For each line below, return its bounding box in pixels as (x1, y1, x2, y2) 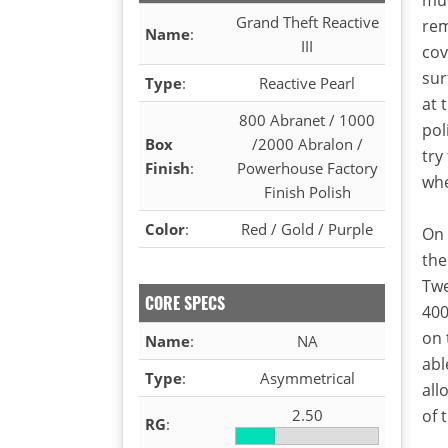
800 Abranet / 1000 (239, 109, 375, 130)
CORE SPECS (145, 290, 225, 315)
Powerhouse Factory (236, 157, 378, 178)
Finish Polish (263, 181, 351, 202)
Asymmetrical (259, 367, 355, 388)
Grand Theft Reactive (235, 11, 379, 32)
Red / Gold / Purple (241, 218, 373, 239)
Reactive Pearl (259, 72, 355, 93)
